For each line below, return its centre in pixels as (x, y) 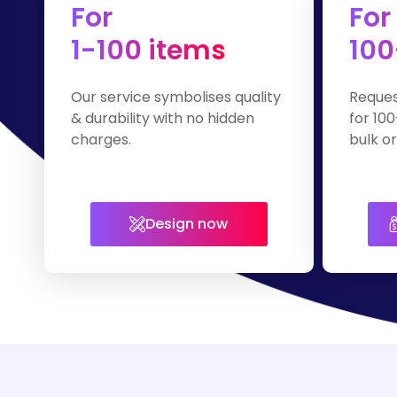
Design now (187, 224)
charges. (101, 140)
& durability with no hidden (163, 119)
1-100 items (148, 51)
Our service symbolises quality (176, 97)
